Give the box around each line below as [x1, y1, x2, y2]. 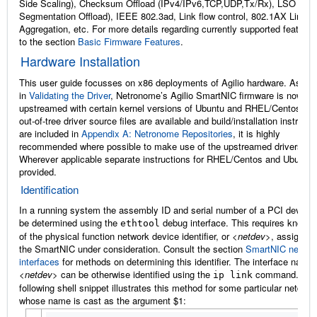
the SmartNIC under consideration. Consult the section [19, 241, 246, 255]
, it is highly [233, 126, 280, 140]
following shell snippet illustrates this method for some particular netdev [19, 280, 312, 294]
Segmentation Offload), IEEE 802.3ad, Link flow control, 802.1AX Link [19, 8, 306, 23]
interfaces [19, 254, 59, 268]
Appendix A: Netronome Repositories [81, 126, 233, 140]
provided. [19, 164, 57, 178]
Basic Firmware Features [78, 34, 180, 48]
